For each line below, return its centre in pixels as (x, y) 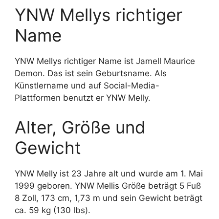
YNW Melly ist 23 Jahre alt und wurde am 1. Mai (109, 173)
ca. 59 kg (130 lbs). (53, 210)
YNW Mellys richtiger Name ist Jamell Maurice (105, 61)
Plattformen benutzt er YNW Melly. (83, 98)
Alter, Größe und (80, 127)
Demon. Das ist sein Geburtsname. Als (91, 74)
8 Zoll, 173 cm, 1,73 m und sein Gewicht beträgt (109, 198)
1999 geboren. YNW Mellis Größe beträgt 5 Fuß (108, 186)
